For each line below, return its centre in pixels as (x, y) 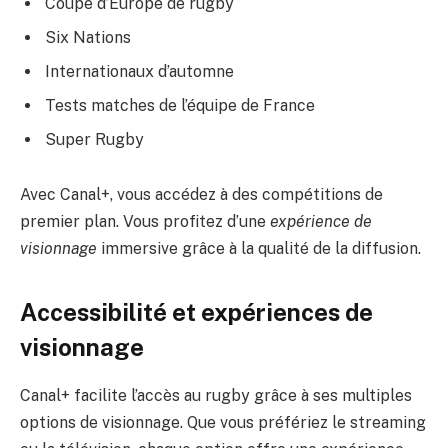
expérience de (321, 222)
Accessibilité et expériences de (196, 311)
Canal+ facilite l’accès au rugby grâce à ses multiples (216, 396)
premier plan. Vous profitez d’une (145, 222)
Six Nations (88, 37)
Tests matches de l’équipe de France (180, 105)
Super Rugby (94, 139)
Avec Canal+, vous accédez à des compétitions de (201, 195)
